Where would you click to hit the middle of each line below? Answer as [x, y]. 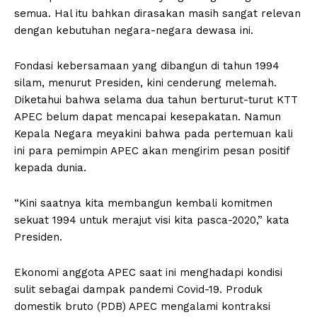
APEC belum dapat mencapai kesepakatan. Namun [148, 116]
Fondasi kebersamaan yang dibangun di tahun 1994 [147, 65]
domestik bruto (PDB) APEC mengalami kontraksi [142, 306]
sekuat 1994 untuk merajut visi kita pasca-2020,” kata [152, 220]
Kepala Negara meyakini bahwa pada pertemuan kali [154, 133]
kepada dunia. [50, 167]
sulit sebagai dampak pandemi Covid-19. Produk [138, 289]
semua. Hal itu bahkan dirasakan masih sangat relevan [157, 13]
